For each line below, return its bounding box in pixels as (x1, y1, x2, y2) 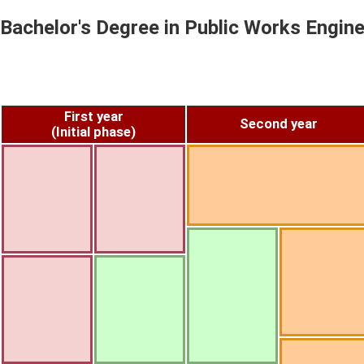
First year (63, 108, 123, 124)
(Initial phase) (51, 123, 136, 140)
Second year (240, 115, 318, 132)
